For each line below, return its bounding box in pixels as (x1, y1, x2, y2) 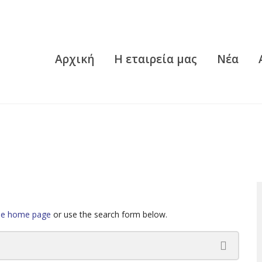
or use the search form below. (51, 209, 167, 220)
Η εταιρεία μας (114, 51, 197, 67)
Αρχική (55, 51, 94, 67)
